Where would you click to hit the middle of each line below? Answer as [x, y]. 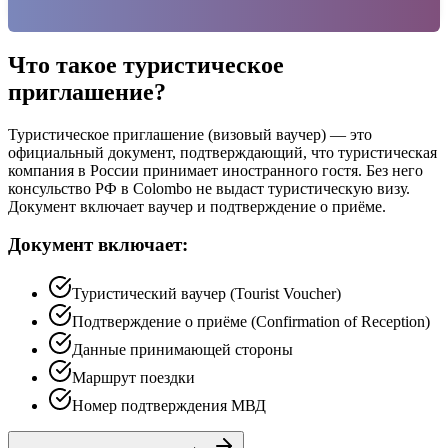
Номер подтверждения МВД [169, 406]
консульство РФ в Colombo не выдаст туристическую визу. [209, 188]
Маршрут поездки [133, 378]
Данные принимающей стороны [182, 350]
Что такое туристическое [146, 64]
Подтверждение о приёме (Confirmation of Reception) [251, 322]
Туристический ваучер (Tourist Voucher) [206, 294]
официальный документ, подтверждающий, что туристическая [222, 152]
